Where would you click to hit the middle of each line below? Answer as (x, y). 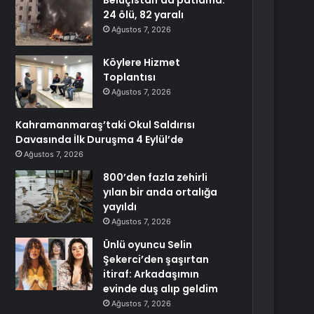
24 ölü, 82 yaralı (144, 15)
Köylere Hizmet (142, 62)
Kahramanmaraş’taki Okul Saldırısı (105, 125)
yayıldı (120, 207)
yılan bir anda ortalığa (161, 192)
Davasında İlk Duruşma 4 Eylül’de (100, 139)
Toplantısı (130, 77)
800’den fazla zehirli (156, 177)
